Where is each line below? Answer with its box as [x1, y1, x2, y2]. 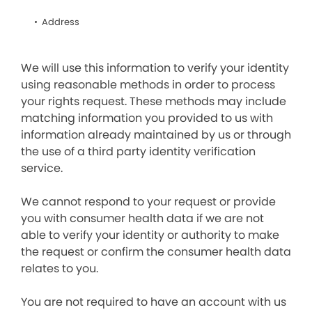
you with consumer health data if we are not [21, 210, 264, 226]
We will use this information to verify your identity [21, 60, 289, 76]
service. [21, 160, 63, 176]
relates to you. [21, 260, 98, 276]
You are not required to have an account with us [21, 294, 286, 310]
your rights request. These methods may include [21, 93, 286, 109]
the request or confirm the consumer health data [21, 244, 291, 260]
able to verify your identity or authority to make [21, 227, 279, 243]
